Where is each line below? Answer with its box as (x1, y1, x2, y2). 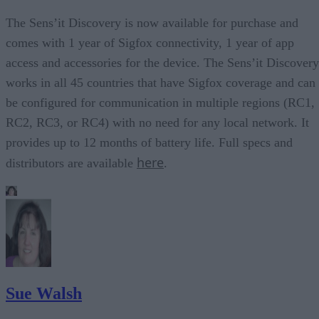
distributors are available (6, 155, 137, 170)
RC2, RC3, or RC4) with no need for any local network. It (6, 115, 309, 130)
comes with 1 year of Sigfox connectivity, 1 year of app (6, 35, 294, 50)
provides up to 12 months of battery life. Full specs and (6, 135, 293, 150)
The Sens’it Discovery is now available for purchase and (6, 15, 298, 30)
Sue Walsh (6, 283, 82, 303)
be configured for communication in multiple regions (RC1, (6, 95, 315, 110)
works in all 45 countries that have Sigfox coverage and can (6, 75, 315, 90)
